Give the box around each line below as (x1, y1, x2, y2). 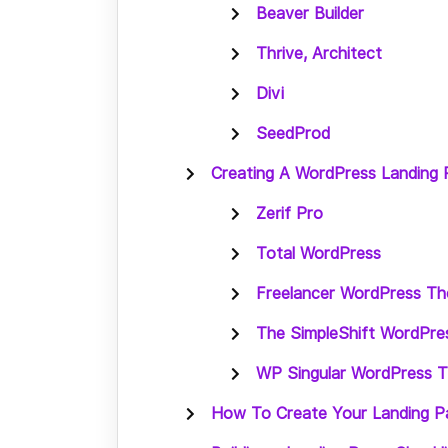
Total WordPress (256, 244, 381, 263)
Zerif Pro (256, 204, 323, 223)
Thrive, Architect (256, 44, 382, 63)
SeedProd (256, 124, 330, 143)
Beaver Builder (256, 4, 364, 23)
